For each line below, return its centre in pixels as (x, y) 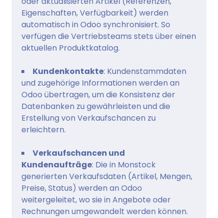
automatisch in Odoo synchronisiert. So (96, 25)
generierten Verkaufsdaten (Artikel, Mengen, (107, 177)
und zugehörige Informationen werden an (100, 83)
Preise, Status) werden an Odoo (82, 188)
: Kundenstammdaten (145, 72)
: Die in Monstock (124, 165)
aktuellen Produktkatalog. (71, 48)
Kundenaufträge (57, 165)
